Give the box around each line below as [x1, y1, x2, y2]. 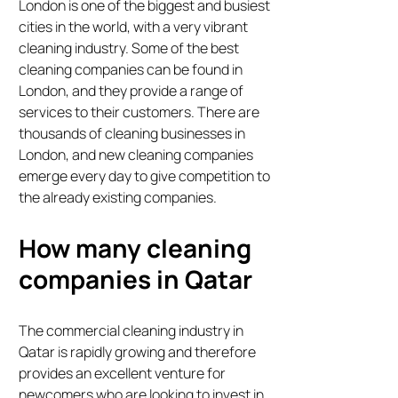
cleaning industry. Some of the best [19, 38, 240, 59]
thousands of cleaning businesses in [19, 123, 246, 144]
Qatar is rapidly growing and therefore [19, 342, 257, 362]
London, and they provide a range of [19, 81, 244, 101]
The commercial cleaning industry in [19, 321, 244, 341]
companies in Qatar [19, 262, 253, 297]
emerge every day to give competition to [19, 166, 271, 187]
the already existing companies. [19, 187, 218, 208]
